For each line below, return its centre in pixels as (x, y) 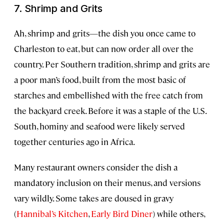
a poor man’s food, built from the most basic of (100, 79)
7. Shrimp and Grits (58, 8)
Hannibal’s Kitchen (52, 213)
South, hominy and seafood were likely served (99, 126)
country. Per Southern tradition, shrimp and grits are (112, 64)
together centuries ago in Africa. (74, 141)
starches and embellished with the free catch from (108, 95)
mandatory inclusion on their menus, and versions (107, 182)
